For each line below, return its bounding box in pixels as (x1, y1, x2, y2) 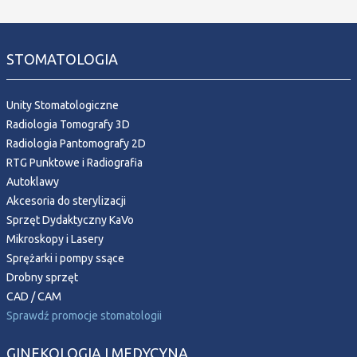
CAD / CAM (6, 289, 61, 303)
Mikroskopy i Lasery (6, 232, 104, 245)
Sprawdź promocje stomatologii (6, 308, 162, 322)
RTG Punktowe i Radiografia (6, 155, 143, 169)
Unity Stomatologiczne (6, 98, 119, 112)
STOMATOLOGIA (6, 50, 118, 67)
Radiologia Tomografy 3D (6, 117, 130, 131)
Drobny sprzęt (6, 270, 78, 284)
